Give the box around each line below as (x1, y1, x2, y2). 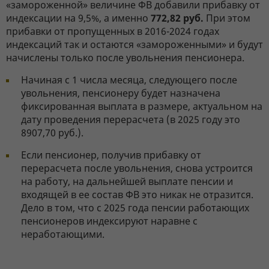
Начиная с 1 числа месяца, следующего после (21, 73, 237, 87)
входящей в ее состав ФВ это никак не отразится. (21, 188, 253, 202)
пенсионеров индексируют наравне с (21, 214, 198, 228)
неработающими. (21, 228, 104, 241)
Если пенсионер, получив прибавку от (21, 148, 201, 162)
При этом (204, 11, 250, 25)
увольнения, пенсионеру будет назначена (21, 86, 220, 100)
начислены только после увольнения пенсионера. (6, 51, 244, 65)
